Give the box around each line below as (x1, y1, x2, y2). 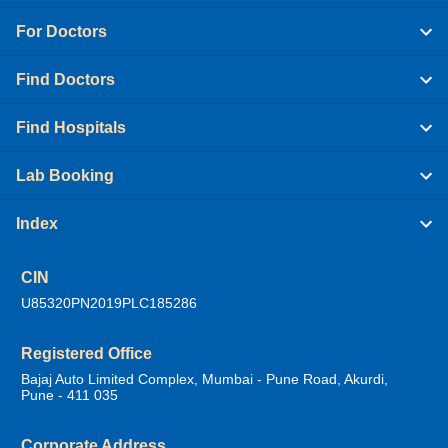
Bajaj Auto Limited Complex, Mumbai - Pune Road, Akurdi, (21, 370, 388, 387)
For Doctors (16, 22, 107, 40)
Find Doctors (16, 70, 115, 88)
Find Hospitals (16, 118, 126, 136)
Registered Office (21, 344, 152, 362)
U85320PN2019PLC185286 (21, 294, 197, 311)
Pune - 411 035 (21, 386, 118, 403)
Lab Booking (16, 166, 114, 184)
